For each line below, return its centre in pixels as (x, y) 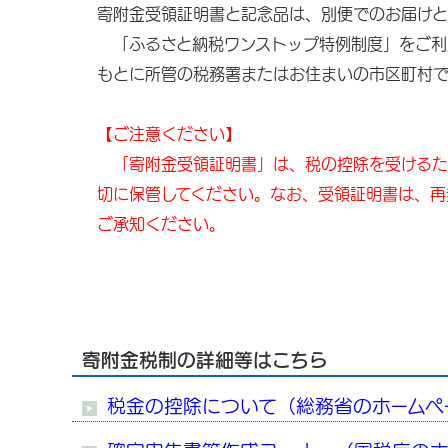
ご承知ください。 (161, 224)
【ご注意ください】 (169, 134)
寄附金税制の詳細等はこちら (205, 360)
